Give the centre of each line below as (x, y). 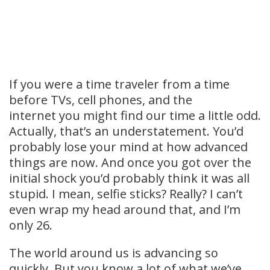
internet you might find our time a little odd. (135, 115)
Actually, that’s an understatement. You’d (126, 131)
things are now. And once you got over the (130, 162)
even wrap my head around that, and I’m (125, 209)
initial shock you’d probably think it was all (129, 178)
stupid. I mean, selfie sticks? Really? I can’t (126, 194)
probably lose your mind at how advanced (128, 147)
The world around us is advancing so (114, 253)
